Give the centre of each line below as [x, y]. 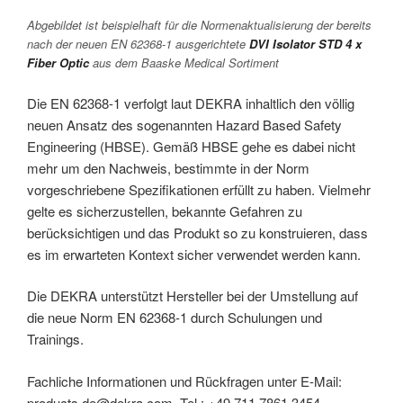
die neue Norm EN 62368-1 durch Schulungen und [175, 318]
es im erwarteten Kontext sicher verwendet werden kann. [194, 254]
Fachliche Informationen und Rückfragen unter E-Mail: [184, 381]
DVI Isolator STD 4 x [305, 44]
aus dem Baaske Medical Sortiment [184, 63]
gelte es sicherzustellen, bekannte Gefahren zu [165, 210]
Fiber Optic [58, 63]
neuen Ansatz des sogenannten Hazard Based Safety [184, 124]
